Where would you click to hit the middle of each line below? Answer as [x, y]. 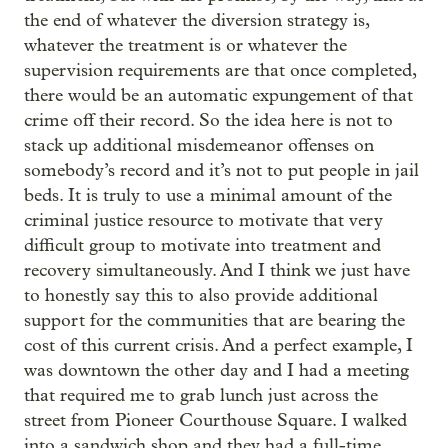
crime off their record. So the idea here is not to [208, 120]
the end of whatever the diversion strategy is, [196, 20]
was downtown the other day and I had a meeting [216, 370]
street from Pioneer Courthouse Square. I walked [215, 420]
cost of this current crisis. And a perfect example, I [218, 345]
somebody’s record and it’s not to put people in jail [221, 170]
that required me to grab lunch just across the [201, 395]
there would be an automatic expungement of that [218, 95]
